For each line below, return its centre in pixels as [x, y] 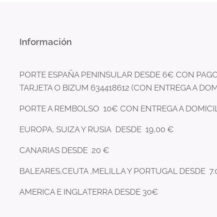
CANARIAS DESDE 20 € [65, 150]
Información [46, 42]
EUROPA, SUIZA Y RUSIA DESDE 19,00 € [98, 130]
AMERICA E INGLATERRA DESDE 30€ [89, 192]
